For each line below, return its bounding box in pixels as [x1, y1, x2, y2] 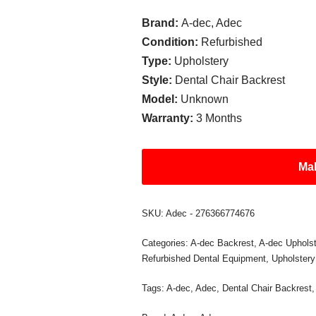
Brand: [142, 17, 182, 29]
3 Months [196, 112, 243, 124]
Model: [142, 93, 181, 105]
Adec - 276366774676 [166, 208, 255, 219]
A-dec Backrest [190, 238, 255, 248]
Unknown [181, 93, 229, 105]
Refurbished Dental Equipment [142, 253, 267, 264]
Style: [142, 74, 176, 86]
